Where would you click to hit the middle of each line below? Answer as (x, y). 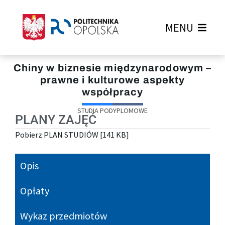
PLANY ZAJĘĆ (56, 120)
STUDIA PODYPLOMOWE (113, 111)
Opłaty (35, 191)
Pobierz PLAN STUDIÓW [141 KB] (72, 135)
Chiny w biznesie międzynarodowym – (113, 68)
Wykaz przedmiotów (64, 216)
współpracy (113, 92)
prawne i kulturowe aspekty (113, 80)
